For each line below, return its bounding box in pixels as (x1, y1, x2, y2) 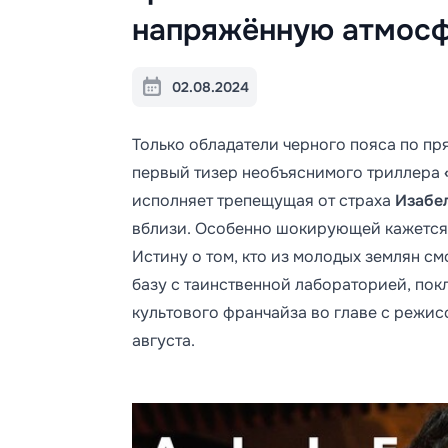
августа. (132, 330, 195, 351)
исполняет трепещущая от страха (132, 190, 395, 211)
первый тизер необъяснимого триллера (132, 162, 444, 183)
